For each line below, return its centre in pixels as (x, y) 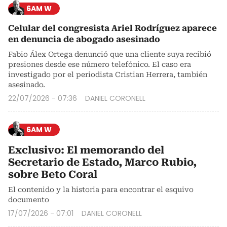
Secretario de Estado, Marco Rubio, (102, 162)
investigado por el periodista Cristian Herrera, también (108, 74)
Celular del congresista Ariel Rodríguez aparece (112, 28)
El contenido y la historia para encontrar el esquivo (101, 189)
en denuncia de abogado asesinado (84, 39)
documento (29, 199)
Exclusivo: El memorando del (86, 150)
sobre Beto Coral (53, 174)
